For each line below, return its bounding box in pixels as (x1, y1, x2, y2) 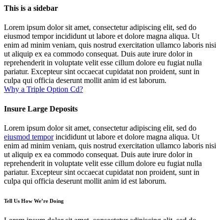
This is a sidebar (4, 4, 58, 13)
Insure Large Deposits (4, 104, 78, 113)
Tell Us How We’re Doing (4, 197, 64, 204)
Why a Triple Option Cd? (4, 85, 83, 94)
